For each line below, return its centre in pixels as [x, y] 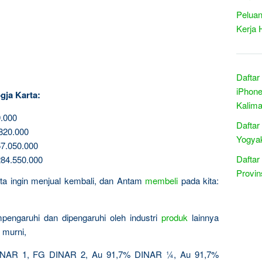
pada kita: [198, 180]
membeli [161, 180]
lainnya [203, 217]
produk [175, 217]
